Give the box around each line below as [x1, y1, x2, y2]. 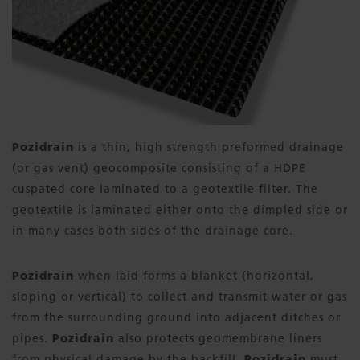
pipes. [12, 330, 52, 346]
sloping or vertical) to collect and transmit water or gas [12, 288, 347, 304]
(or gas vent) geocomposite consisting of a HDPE [12, 160, 306, 175]
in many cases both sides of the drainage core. [12, 223, 297, 238]
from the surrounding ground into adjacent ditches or [12, 309, 341, 325]
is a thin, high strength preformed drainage [74, 139, 344, 154]
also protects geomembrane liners [114, 330, 322, 346]
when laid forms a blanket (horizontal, [74, 268, 314, 283]
